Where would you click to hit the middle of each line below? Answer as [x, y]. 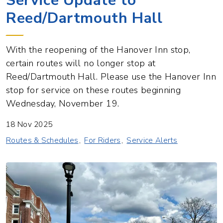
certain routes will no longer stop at [81, 63]
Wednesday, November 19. [63, 103]
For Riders [103, 140]
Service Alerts [152, 140]
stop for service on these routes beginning [94, 90]
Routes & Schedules [42, 140]
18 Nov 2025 [29, 124]
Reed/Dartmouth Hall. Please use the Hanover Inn [111, 76]
